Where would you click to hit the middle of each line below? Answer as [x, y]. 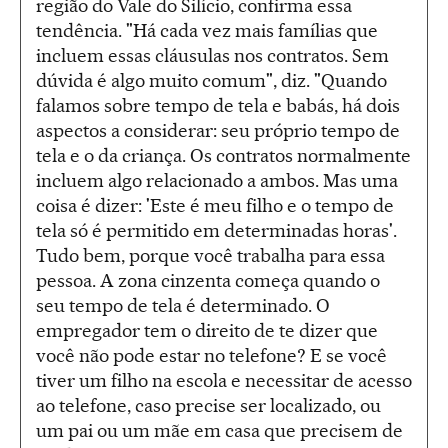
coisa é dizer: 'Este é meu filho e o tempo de [215, 206]
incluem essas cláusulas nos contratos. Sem [212, 56]
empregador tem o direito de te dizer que [207, 331]
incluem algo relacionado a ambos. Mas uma [217, 181]
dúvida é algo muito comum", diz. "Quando [211, 81]
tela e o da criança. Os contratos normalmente [223, 156]
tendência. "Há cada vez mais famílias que [207, 31]
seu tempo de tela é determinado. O [183, 306]
